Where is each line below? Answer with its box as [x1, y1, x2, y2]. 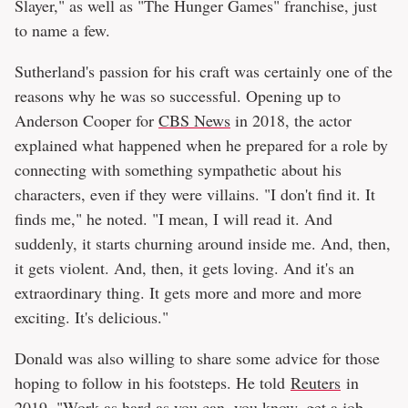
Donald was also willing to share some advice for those [15, 347, 380, 370]
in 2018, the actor [230, 109, 352, 132]
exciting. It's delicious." [15, 306, 168, 329]
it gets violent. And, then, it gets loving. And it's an [15, 257, 354, 280]
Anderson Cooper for [15, 109, 158, 132]
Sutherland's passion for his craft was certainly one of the [15, 60, 393, 83]
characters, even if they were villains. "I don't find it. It [15, 183, 375, 206]
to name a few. [15, 19, 110, 42]
